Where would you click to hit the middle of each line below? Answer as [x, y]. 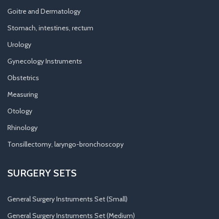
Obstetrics [23, 77]
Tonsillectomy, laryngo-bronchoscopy [66, 144]
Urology [19, 44]
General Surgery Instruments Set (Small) [67, 199]
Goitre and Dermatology [44, 11]
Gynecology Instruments [45, 61]
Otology [20, 111]
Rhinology [22, 127]
